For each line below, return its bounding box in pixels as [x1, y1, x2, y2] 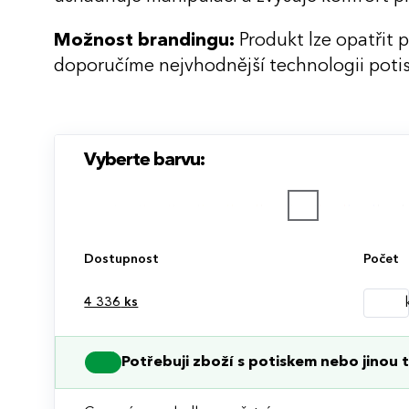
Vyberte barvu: [84, 151, 205, 170]
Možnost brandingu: [54, 31, 236, 50]
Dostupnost [84, 252, 160, 266]
